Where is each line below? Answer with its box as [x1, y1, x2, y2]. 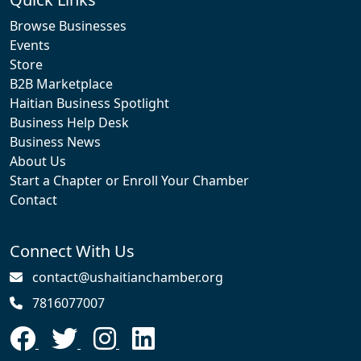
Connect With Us [10, 240, 135, 263]
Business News [10, 133, 101, 151]
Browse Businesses [10, 17, 127, 35]
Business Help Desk [10, 114, 129, 132]
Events [10, 36, 50, 55]
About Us [10, 152, 66, 171]
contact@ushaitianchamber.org [32, 268, 223, 287]
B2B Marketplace [10, 75, 113, 93]
